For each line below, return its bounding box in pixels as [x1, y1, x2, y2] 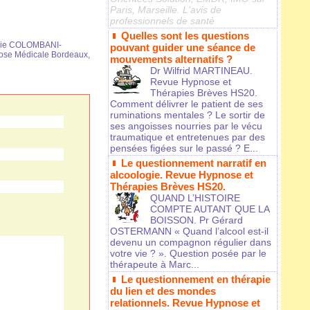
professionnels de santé [110, 15, 215, 27]
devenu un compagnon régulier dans [110, 237, 271, 248]
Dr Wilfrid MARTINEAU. [150, 65, 253, 77]
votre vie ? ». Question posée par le [110, 248, 266, 259]
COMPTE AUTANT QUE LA [150, 203, 269, 215]
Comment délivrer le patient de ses [110, 98, 263, 110]
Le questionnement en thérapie [121, 273, 271, 286]
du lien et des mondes [110, 285, 216, 298]
